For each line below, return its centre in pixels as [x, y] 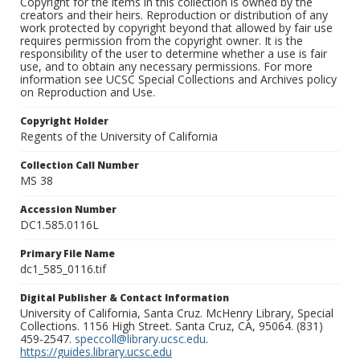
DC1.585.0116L [59, 225]
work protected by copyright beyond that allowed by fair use [176, 28]
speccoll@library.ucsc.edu [140, 339]
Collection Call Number [80, 166]
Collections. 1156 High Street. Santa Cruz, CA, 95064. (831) [172, 326]
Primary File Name [67, 254]
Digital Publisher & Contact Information [125, 298]
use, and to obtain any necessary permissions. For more [166, 67]
